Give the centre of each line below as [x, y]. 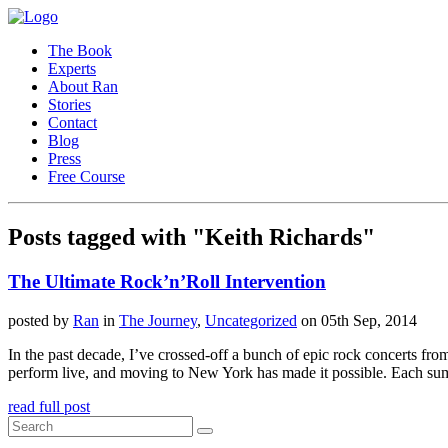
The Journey [158, 320]
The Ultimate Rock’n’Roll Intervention [167, 281]
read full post [49, 406]
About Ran [83, 86]
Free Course [86, 176]
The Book [80, 50]
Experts [72, 68]
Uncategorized [251, 320]
